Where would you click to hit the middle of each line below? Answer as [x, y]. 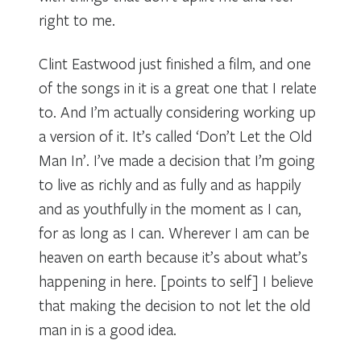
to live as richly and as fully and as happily [170, 184]
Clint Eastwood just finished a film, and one [175, 63]
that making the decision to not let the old [174, 305]
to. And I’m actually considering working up [177, 111]
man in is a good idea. [108, 329]
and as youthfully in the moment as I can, [170, 208]
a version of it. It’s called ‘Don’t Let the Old [175, 135]
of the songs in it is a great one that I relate [178, 87]
